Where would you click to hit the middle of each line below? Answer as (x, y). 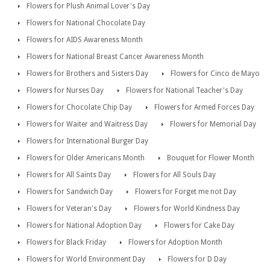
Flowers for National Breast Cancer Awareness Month (115, 56)
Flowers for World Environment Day (86, 259)
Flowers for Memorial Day (213, 124)
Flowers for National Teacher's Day (184, 90)
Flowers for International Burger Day (87, 141)
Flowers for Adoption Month (175, 242)
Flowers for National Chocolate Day (86, 23)
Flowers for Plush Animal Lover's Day (88, 6)
